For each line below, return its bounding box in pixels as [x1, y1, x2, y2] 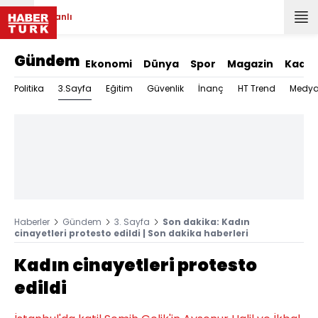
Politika [14, 82, 44, 94]
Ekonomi [85, 57, 132, 71]
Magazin [227, 57, 273, 71]
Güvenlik [147, 82, 184, 94]
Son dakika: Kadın [163, 216, 250, 228]
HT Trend [238, 82, 275, 94]
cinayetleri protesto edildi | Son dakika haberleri [14, 227, 248, 239]
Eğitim [106, 82, 133, 94]
